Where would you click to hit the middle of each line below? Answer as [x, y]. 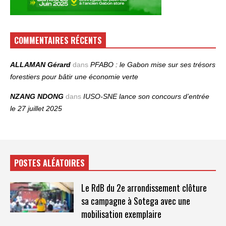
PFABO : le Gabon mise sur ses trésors [153, 64]
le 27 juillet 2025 [36, 108]
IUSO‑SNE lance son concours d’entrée [146, 96]
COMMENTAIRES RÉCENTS [58, 40]
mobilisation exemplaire [121, 214]
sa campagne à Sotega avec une [135, 201]
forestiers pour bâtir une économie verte [74, 76]
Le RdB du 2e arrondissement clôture [144, 187]
